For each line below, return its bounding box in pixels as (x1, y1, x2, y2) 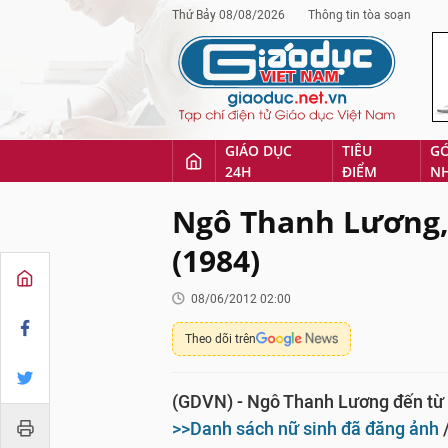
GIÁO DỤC (225, 141, 292, 160)
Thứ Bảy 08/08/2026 (172, 8, 285, 22)
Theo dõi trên (185, 332, 256, 346)
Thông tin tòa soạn (308, 8, 411, 22)
